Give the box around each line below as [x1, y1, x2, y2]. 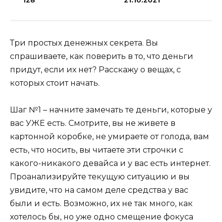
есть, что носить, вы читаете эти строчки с [10, 145, 183, 155]
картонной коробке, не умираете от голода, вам [10, 131, 209, 141]
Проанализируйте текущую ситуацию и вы [10, 171, 190, 181]
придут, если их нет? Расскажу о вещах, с [10, 64, 181, 74]
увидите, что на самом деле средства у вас [10, 185, 188, 195]
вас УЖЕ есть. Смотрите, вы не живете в [10, 118, 175, 128]
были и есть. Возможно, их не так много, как [10, 198, 193, 208]
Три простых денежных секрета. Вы [10, 38, 158, 48]
